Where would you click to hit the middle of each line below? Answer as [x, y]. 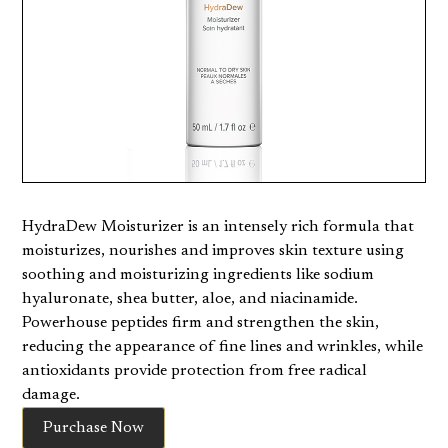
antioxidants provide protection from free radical [195, 371]
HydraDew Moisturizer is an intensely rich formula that [218, 227]
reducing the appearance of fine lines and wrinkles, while [223, 347]
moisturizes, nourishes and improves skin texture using [213, 251]
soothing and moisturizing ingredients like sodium [198, 275]
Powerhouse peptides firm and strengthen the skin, [201, 323]
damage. [51, 395]
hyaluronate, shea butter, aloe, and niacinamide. [190, 299]
